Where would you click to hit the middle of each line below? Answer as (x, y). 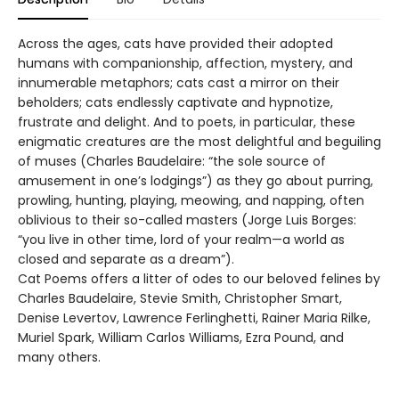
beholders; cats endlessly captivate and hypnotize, (175, 103)
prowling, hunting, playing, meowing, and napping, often (191, 201)
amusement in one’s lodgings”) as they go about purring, (195, 181)
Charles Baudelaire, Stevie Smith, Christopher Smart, (180, 299)
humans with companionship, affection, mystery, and (185, 64)
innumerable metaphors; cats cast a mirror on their (179, 83)
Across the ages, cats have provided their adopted (175, 44)
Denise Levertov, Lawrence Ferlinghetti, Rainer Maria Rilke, (194, 318)
